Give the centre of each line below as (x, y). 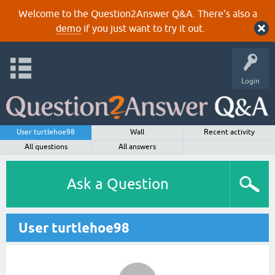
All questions (46, 147)
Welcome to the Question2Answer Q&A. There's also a (137, 14)
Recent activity (229, 132)
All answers (137, 147)
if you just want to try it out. (143, 28)
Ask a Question (118, 184)
